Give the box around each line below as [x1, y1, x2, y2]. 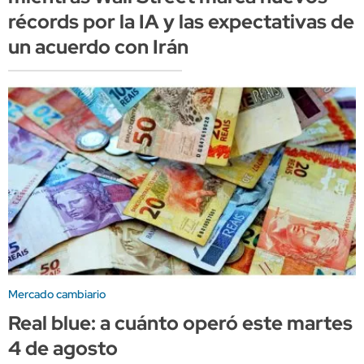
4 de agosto [8, 335, 118, 361]
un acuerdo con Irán [8, 33, 188, 59]
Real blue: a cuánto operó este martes [8, 310, 353, 336]
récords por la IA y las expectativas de [8, 8, 354, 34]
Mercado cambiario [8, 286, 106, 301]
